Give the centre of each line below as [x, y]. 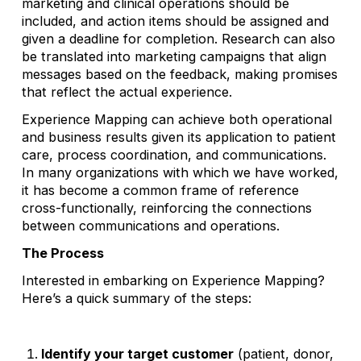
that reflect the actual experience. [127, 92]
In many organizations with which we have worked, [180, 173]
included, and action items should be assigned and [175, 21]
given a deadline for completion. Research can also [178, 39]
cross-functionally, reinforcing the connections [166, 208]
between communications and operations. [150, 226]
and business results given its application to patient [178, 137]
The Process [62, 253]
